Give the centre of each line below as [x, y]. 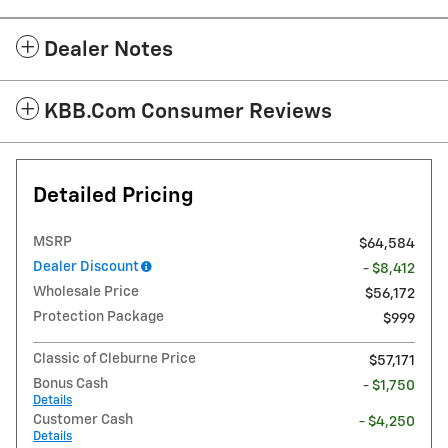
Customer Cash [83, 419]
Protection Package [98, 316]
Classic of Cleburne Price [114, 358]
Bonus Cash [70, 383]
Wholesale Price [86, 291]
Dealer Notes [108, 50]
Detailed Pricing [113, 196]
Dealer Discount [86, 266]
